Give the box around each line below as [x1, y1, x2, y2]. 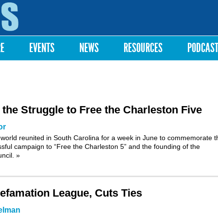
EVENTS [29, 40, 54, 55]
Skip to [88, 2, 104, 7]
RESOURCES [124, 40, 163, 55]
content [88, 19, 106, 25]
